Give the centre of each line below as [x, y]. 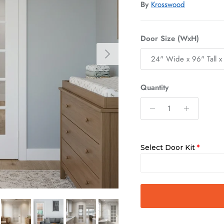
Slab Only [201, 195]
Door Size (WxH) [169, 38]
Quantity [154, 88]
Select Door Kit [167, 148]
